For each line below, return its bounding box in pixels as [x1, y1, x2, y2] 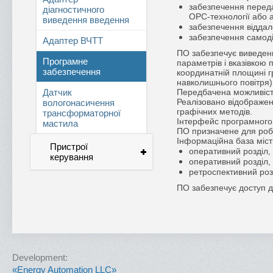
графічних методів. [177, 107, 252, 116]
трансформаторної [43, 108, 121, 118]
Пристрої [50, 141, 88, 152]
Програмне [43, 56, 88, 66]
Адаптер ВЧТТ [43, 35, 103, 46]
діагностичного [43, 4, 104, 15]
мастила [43, 118, 78, 129]
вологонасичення [43, 97, 115, 108]
